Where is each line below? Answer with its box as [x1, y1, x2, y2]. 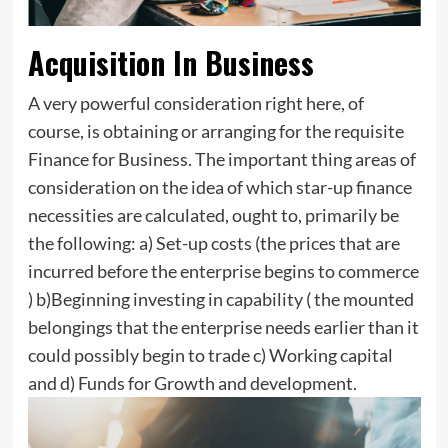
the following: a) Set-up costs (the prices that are [27, 232, 400, 255]
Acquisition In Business [27, 40, 314, 86]
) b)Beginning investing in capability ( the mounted [27, 288, 414, 311]
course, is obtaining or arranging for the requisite [27, 120, 404, 143]
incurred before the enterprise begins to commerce [27, 260, 419, 283]
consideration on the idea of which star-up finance [27, 176, 412, 199]
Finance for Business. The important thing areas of [27, 148, 416, 171]
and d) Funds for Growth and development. [27, 372, 357, 395]
